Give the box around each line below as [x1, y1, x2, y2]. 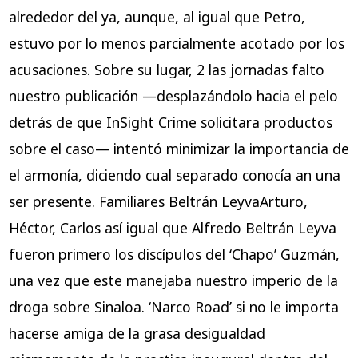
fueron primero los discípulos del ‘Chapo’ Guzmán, [8, 245, 340, 265]
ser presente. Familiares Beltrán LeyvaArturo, [8, 192, 308, 212]
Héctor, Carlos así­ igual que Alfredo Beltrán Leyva [8, 218, 336, 238]
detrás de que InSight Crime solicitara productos [8, 113, 332, 133]
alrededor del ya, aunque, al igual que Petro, [8, 7, 305, 27]
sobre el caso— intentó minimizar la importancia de [8, 139, 349, 159]
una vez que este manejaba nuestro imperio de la [8, 271, 338, 291]
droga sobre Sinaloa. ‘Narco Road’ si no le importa [8, 297, 339, 317]
